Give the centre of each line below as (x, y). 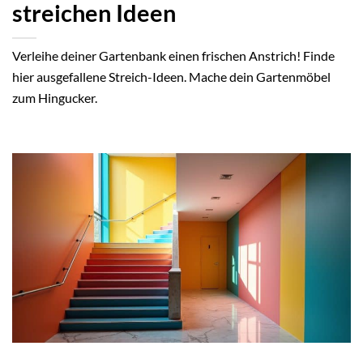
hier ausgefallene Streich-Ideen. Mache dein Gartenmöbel (171, 77)
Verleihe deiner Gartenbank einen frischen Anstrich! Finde (173, 56)
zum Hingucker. (55, 98)
